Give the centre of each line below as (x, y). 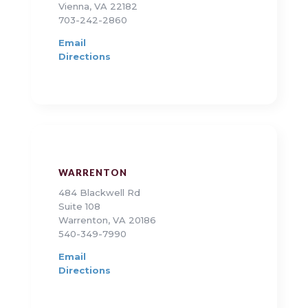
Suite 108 (79, 207)
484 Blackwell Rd (99, 193)
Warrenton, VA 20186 (107, 220)
